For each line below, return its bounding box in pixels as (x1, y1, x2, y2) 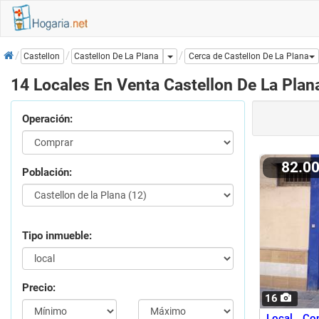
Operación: (22, 113, 73, 125)
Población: (22, 166, 72, 179)
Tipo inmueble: (22, 229, 92, 242)
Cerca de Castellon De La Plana (189, 51, 309, 62)
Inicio (4, 45, 30, 58)
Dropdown (172, 51, 212, 61)
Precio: (22, 281, 56, 294)
